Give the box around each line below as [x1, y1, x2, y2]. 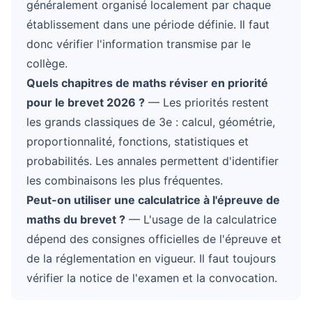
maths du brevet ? [26, 212, 125, 226]
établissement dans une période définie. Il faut [26, 17, 270, 31]
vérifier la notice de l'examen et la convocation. [26, 271, 277, 285]
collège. [26, 56, 68, 70]
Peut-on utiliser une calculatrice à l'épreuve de [26, 193, 280, 207]
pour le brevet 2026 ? [26, 95, 145, 109]
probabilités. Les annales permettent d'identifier [26, 154, 279, 168]
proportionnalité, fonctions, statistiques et [26, 134, 249, 148]
